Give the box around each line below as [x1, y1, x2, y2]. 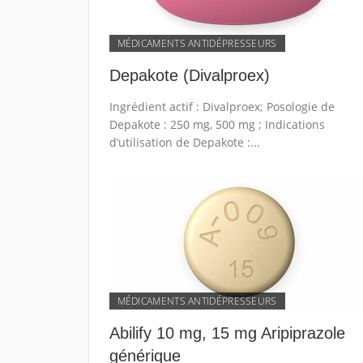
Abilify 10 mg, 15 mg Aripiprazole [109, 324, 345, 342]
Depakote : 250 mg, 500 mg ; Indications [109, 117, 325, 132]
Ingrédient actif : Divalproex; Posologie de [109, 99, 335, 114]
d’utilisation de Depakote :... [109, 135, 260, 150]
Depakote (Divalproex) [109, 66, 270, 84]
